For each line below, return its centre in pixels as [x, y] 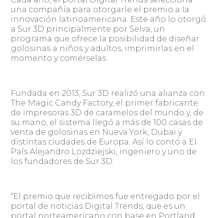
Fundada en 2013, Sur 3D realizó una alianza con [108, 93]
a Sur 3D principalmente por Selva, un [88, 29]
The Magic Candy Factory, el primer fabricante [105, 103]
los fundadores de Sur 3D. [63, 161]
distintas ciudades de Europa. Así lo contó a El [104, 142]
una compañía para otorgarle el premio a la [100, 9]
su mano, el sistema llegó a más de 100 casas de [107, 122]
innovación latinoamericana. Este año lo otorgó [109, 19]
